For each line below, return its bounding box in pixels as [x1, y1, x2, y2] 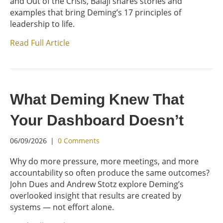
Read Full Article [10, 37, 70, 48]
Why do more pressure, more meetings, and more [10, 156, 199, 167]
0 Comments [58, 136, 100, 145]
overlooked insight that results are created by [10, 190, 181, 201]
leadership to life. [10, 18, 75, 29]
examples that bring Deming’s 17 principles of [10, 7, 181, 18]
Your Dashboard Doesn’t [10, 112, 184, 128]
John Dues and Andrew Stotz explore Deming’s [10, 179, 184, 190]
